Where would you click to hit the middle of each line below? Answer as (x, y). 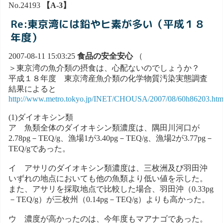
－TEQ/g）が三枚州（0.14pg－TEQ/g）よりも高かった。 (109, 200)
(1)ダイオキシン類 (41, 117)
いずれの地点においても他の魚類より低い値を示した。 (108, 179)
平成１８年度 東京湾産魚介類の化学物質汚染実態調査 (108, 79)
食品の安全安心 (105, 56)
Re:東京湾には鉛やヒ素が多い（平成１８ (108, 24)
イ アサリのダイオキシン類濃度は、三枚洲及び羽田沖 (108, 168)
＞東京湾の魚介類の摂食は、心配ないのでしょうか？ (104, 68)
